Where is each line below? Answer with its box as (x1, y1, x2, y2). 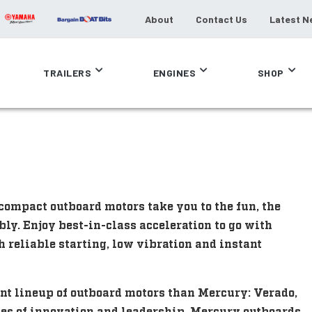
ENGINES (153, 67, 196, 79)
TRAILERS (43, 67, 91, 79)
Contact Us (196, 13, 247, 25)
